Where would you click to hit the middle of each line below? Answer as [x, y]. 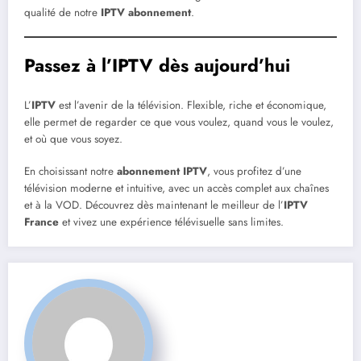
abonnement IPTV [162, 172]
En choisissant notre [71, 172]
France [41, 222]
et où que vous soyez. [73, 139]
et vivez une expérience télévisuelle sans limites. [171, 222]
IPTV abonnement [146, 12]
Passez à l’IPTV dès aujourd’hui [157, 65]
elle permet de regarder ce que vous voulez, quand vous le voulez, [179, 122]
